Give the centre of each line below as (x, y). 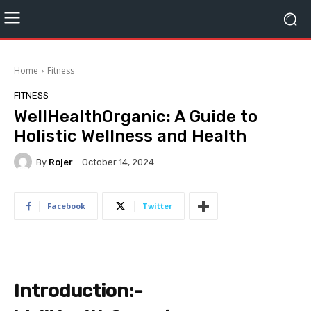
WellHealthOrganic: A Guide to (136, 117)
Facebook (66, 206)
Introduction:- (78, 291)
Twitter (157, 206)
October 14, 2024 (118, 162)
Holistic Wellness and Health (130, 136)
